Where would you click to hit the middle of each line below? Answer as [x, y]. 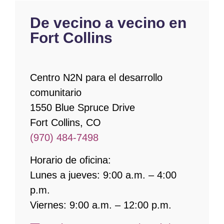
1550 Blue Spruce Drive [82, 107]
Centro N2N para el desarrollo [96, 77]
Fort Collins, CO [65, 122]
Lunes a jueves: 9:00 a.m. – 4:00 [103, 175]
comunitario [56, 92]
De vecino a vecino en [108, 23]
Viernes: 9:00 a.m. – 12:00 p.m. [101, 205]
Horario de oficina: [70, 160]
